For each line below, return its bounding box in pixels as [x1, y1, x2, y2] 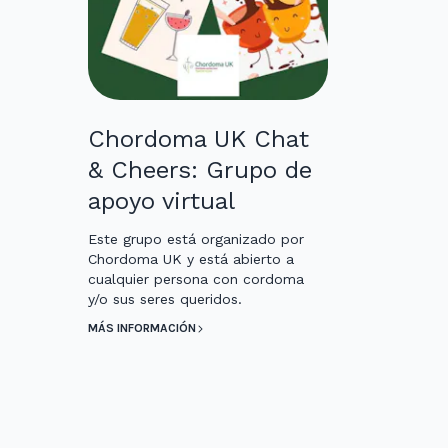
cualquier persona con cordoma [88, 271, 304, 288]
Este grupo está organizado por [88, 231, 304, 248]
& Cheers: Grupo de [88, 156, 312, 185]
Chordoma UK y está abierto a [88, 251, 294, 268]
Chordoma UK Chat [88, 125, 309, 154]
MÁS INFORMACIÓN [88, 321, 196, 336]
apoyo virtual [88, 187, 235, 216]
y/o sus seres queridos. [88, 291, 242, 308]
